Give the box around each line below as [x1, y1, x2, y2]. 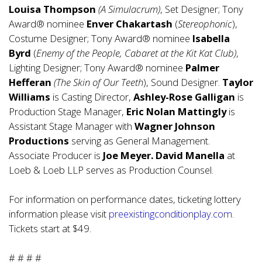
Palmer [185, 61, 219, 74]
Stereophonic [178, 17, 232, 30]
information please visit [9, 207, 109, 220]
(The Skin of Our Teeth [54, 75, 143, 89]
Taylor [222, 75, 253, 89]
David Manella [156, 149, 225, 162]
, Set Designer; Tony [160, 2, 243, 16]
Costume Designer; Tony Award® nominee [9, 32, 192, 45]
